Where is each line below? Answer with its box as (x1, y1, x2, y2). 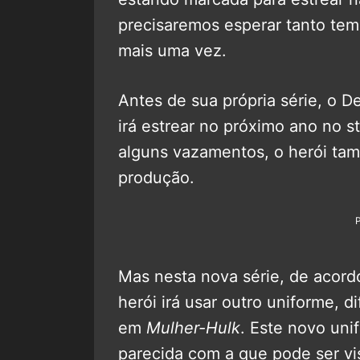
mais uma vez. (118, 40, 227, 60)
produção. (118, 167, 194, 187)
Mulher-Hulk (146, 317, 240, 337)
